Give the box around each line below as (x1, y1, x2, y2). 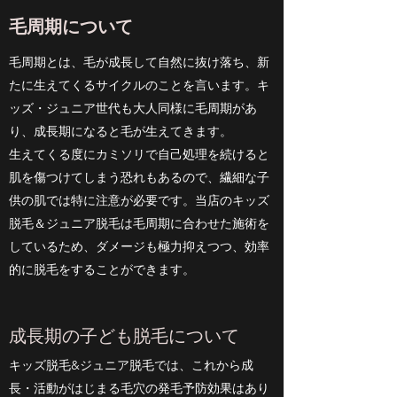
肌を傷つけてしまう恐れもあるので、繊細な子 (9, 169, 269, 185)
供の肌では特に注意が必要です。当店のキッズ (9, 192, 269, 208)
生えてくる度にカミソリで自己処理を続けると (9, 146, 269, 162)
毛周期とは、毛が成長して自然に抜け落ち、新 (9, 54, 269, 70)
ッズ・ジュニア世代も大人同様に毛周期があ (9, 100, 257, 116)
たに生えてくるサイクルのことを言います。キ (9, 77, 269, 93)
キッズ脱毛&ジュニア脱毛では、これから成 (9, 357, 253, 373)
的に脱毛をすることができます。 (9, 261, 195, 277)
